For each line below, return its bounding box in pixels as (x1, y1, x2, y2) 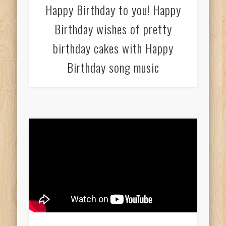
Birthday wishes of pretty (54, 19, 172, 38)
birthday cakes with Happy (52, 38, 174, 57)
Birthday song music (67, 58, 159, 76)
